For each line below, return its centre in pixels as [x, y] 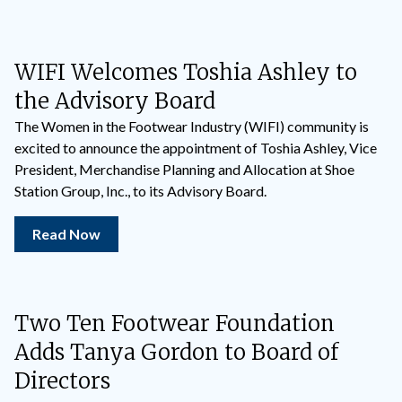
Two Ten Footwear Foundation [175, 323]
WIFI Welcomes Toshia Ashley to [186, 72]
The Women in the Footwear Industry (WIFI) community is [192, 126]
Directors [62, 381]
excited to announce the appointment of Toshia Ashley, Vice [196, 148]
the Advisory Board [115, 101]
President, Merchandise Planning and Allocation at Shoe [184, 169]
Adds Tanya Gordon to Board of [176, 352]
